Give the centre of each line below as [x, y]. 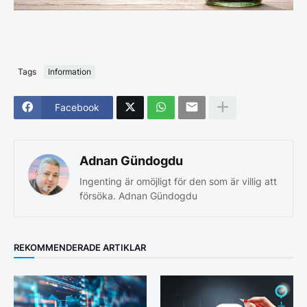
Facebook [77, 108]
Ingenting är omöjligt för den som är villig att [178, 181]
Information [70, 72]
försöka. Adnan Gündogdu [138, 195]
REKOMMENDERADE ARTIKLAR [80, 248]
